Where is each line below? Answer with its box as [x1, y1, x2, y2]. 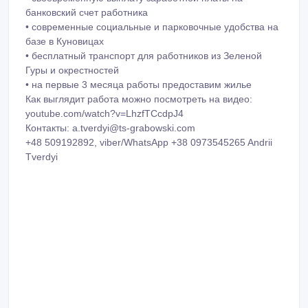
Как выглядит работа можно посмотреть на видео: [25, 93, 252, 105]
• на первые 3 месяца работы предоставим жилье [25, 79, 252, 91]
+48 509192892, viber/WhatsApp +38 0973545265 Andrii [25, 137, 272, 148]
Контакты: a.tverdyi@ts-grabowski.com [25, 122, 195, 134]
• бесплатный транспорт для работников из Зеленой [25, 50, 262, 62]
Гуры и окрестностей [25, 65, 119, 76]
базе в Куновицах [25, 36, 104, 47]
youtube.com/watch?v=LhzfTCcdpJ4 [25, 108, 184, 120]
